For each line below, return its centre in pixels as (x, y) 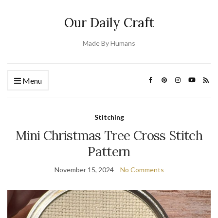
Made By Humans (109, 43)
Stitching (109, 117)
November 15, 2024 (84, 170)
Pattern (109, 152)
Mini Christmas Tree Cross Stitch (109, 136)
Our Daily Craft (109, 23)
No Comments (142, 170)
